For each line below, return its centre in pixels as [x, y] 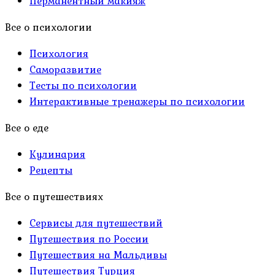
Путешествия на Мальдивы [98, 255]
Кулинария [57, 154]
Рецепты [51, 170]
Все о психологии [48, 27]
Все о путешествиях [54, 197]
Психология [59, 54]
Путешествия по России [89, 239]
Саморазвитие [65, 70]
